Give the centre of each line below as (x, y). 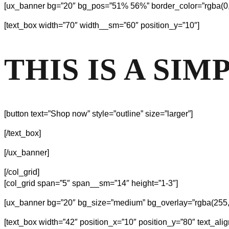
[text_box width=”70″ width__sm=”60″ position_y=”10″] (102, 26)
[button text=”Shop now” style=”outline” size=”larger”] (98, 113)
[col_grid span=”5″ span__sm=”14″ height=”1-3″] (91, 183)
